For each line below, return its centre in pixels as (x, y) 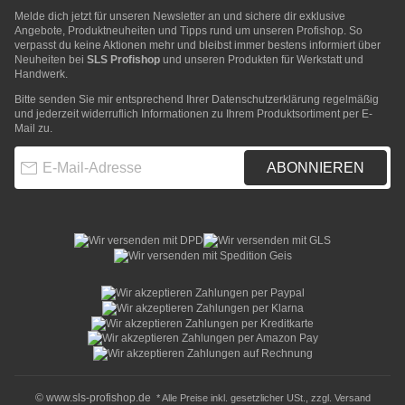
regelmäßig (349, 100)
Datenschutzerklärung (266, 100)
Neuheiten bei (51, 60)
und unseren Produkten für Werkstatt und (262, 60)
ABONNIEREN (316, 167)
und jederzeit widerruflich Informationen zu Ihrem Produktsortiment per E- (193, 114)
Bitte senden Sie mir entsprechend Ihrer (113, 100)
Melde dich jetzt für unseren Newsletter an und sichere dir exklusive (180, 17)
